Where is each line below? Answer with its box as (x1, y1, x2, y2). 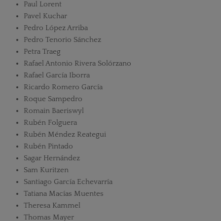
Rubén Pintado (23, 142, 73, 150)
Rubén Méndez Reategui (23, 130, 106, 139)
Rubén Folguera (23, 118, 77, 127)
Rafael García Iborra (23, 71, 90, 79)
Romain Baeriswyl (23, 107, 84, 115)
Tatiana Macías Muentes (23, 189, 104, 198)
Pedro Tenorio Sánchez (23, 36, 101, 44)
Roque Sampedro (23, 95, 82, 103)
